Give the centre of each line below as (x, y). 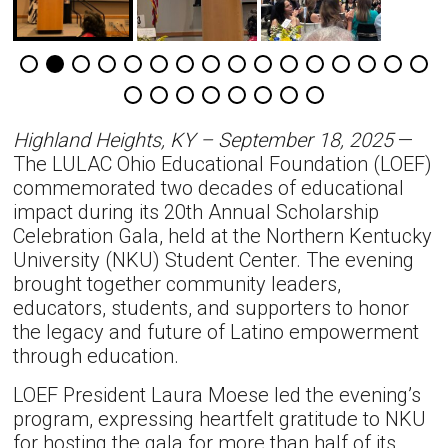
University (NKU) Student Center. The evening (214, 260)
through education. (96, 356)
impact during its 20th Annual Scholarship (196, 212)
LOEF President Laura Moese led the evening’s (217, 395)
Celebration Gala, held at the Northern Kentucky (223, 236)
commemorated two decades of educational (209, 188)
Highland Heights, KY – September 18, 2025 (203, 140)
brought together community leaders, (177, 284)
